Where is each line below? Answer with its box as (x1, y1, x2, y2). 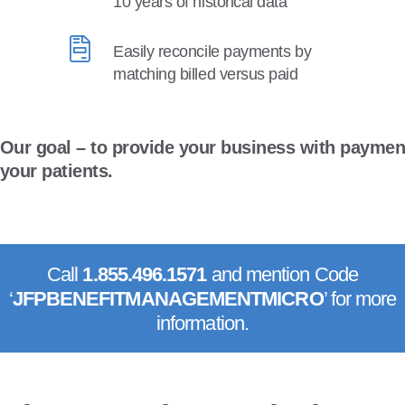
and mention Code (206, 262, 358, 286)
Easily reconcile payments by (113, 42, 312, 61)
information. (156, 311, 249, 334)
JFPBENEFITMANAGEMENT (12, 287, 262, 310)
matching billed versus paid (113, 65, 298, 83)
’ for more (323, 287, 397, 310)
